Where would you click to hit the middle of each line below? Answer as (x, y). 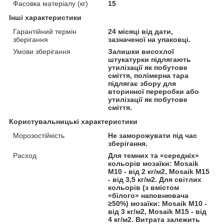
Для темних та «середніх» (154, 155)
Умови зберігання (42, 51)
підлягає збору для (142, 83)
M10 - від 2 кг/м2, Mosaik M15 (159, 171)
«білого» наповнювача (148, 195)
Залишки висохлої (141, 51)
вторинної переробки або (154, 91)
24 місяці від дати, (141, 31)
